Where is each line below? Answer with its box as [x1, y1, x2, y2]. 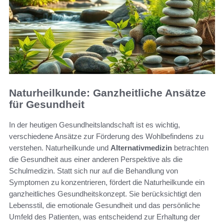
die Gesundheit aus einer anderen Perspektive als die [9, 154, 182, 163]
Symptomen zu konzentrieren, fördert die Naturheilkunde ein [9, 177, 204, 186]
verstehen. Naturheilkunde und [9, 143, 110, 152]
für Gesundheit [9, 98, 84, 110]
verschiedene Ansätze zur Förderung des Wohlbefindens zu [9, 131, 203, 140]
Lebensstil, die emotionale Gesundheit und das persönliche [9, 200, 200, 209]
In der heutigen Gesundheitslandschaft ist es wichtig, [9, 120, 180, 129]
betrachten [172, 143, 208, 152]
